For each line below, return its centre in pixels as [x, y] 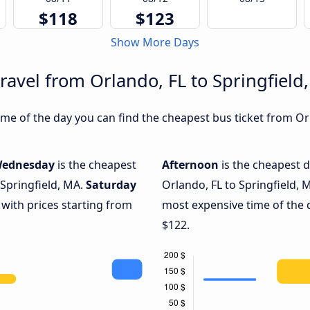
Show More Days [155, 43]
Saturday [111, 185]
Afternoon [192, 165]
